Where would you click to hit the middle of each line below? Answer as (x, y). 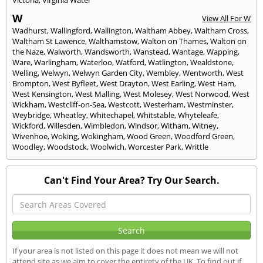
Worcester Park (155, 146)
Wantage (188, 51)
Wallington (113, 30)
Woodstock (67, 146)
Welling (25, 73)
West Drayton (124, 83)
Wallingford (70, 30)
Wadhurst (30, 30)
